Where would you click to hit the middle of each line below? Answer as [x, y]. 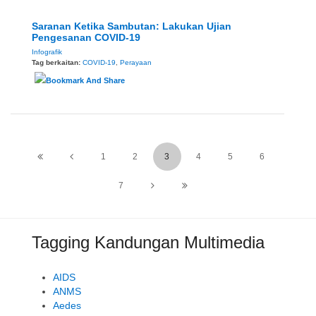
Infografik [47, 52]
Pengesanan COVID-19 [86, 38]
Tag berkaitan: [57, 63]
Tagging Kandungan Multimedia [148, 243]
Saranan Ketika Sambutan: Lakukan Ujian [132, 26]
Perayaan [136, 63]
